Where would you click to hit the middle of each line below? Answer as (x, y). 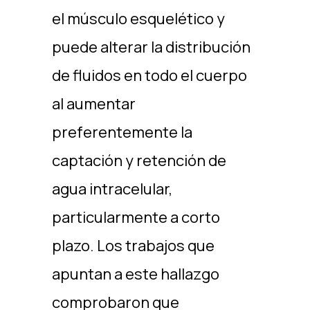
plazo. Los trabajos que (133, 246)
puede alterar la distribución (151, 47)
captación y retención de (139, 161)
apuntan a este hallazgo (135, 274)
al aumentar (93, 104)
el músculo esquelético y (138, 19)
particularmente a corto (136, 217)
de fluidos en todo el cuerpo (149, 75)
